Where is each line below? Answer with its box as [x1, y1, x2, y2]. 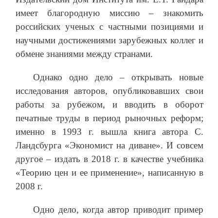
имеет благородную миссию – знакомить [16, 8, 203, 18]
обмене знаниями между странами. [16, 49, 153, 59]
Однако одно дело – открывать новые [33, 72, 203, 83]
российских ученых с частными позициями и [16, 21, 203, 32]
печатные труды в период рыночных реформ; [16, 113, 203, 124]
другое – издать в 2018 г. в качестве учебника [16, 154, 203, 164]
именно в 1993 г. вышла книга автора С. [16, 127, 203, 137]
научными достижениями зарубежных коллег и [16, 35, 203, 46]
